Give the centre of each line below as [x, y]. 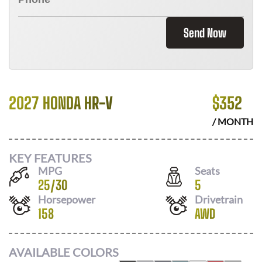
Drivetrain [219, 199]
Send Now [205, 33]
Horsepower [67, 199]
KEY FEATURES [50, 158]
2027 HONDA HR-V [61, 103]
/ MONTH [233, 121]
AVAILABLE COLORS [64, 252]
